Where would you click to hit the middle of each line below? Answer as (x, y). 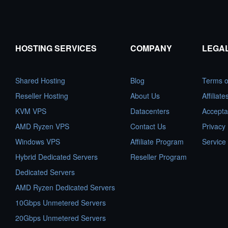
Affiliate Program (157, 141)
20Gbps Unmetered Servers (61, 218)
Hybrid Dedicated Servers (56, 157)
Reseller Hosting (42, 96)
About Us (145, 96)
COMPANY (151, 48)
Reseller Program (159, 157)
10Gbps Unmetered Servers (61, 203)
